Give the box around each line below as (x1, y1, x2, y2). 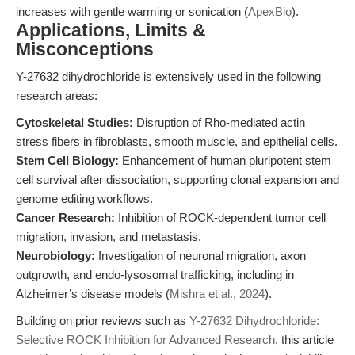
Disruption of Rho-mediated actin (133, 116, 305, 129)
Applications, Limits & (16, 21, 206, 40)
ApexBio (248, 5, 292, 18)
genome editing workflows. (16, 192, 153, 205)
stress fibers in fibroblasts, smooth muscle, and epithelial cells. (16, 135, 338, 148)
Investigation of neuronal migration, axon (95, 249, 306, 262)
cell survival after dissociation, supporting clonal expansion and (16, 173, 339, 186)
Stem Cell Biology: (16, 154, 119, 167)
